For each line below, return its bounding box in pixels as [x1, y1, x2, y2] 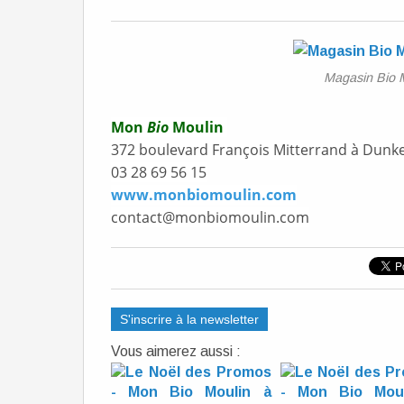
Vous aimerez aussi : [111, 344, 241, 359]
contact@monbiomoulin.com [111, 207, 309, 227]
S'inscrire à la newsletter [120, 312, 259, 326]
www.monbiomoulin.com [111, 185, 297, 205]
